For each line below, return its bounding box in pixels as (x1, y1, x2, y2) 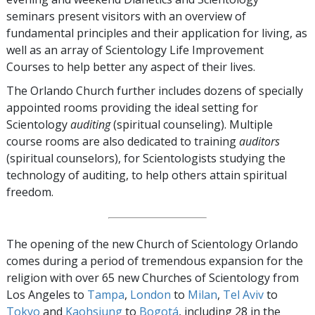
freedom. (6, 184, 93, 200)
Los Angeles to (6, 287, 87, 303)
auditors (239, 134, 280, 150)
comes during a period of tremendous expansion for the (6, 253, 303, 269)
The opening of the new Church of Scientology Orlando (6, 236, 298, 252)
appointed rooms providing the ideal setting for (6, 100, 258, 116)
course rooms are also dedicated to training (6, 134, 239, 150)
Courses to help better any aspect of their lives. (6, 59, 255, 75)
